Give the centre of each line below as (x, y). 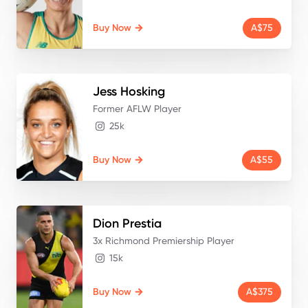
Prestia (142, 223)
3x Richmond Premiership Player (164, 240)
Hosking (143, 91)
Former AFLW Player (137, 108)
